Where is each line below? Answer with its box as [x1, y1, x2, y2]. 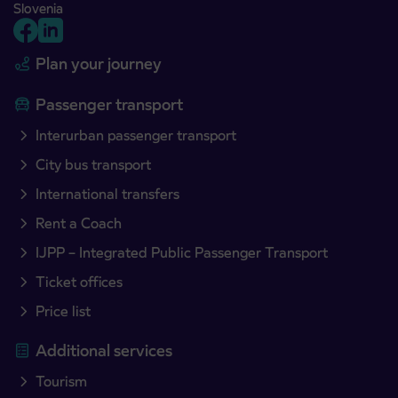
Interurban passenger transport [36, 126, 236, 146]
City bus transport [36, 155, 151, 175]
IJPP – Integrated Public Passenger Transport [36, 243, 328, 263]
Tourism [36, 372, 87, 392]
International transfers [36, 185, 179, 204]
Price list [36, 302, 91, 322]
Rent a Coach [36, 214, 122, 234]
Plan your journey [36, 53, 162, 75]
